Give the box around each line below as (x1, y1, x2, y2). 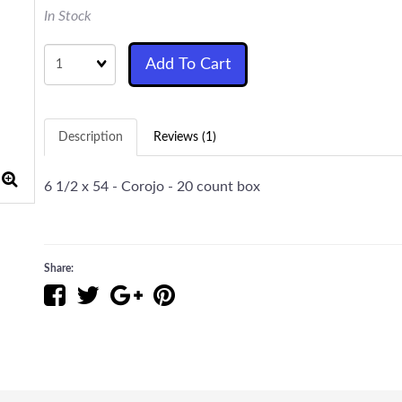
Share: (44, 263, 79, 274)
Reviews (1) (153, 131, 216, 144)
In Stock (44, 9, 92, 23)
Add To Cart (145, 57, 231, 73)
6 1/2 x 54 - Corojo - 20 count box (44, 179, 260, 194)
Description (58, 131, 123, 144)
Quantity (43, 44, 92, 57)
